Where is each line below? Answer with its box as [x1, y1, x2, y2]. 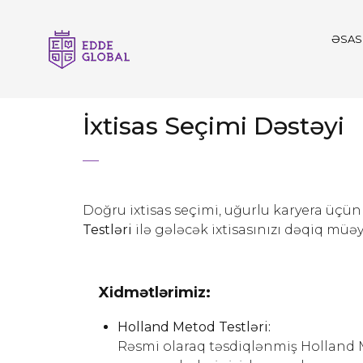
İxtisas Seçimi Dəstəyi [83, 111, 344, 141]
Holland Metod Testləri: [117, 319, 271, 335]
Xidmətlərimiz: [99, 284, 211, 301]
